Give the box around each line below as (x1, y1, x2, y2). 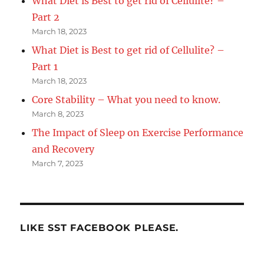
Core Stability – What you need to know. (32, 93, 221, 105)
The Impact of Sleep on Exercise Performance (32, 126, 244, 138)
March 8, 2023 (32, 108, 84, 118)
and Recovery (32, 143, 95, 155)
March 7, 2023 (32, 158, 84, 168)
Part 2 (32, 11, 60, 23)
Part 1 (32, 60, 58, 72)
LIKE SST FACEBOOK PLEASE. (20, 222, 179, 233)
